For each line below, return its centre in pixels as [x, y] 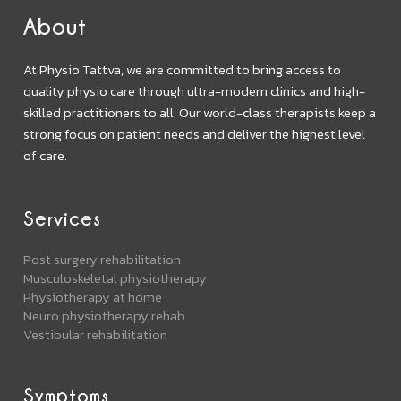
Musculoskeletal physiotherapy [115, 278]
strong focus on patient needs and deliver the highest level [195, 134]
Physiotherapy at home [93, 297]
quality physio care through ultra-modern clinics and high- [195, 91]
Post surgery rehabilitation [102, 260]
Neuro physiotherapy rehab [105, 316]
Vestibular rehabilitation [96, 335]
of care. [46, 156]
